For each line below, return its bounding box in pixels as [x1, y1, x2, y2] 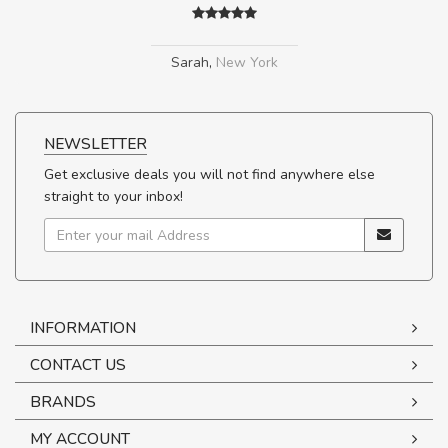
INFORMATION [30, 317, 136, 339]
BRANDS [30, 391, 96, 413]
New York [215, 53, 278, 73]
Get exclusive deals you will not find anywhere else [44, 165, 375, 185]
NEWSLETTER [44, 133, 147, 155]
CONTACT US [30, 354, 126, 376]
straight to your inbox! [44, 187, 183, 207]
